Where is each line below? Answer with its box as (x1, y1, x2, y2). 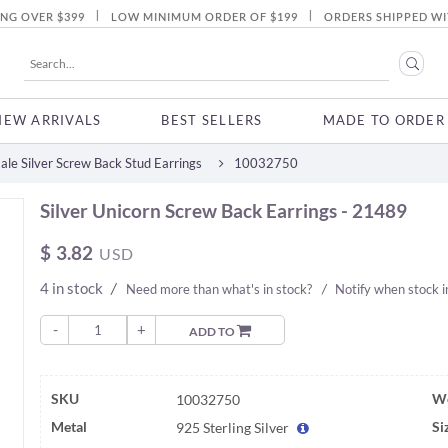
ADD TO (189, 323, 238, 339)
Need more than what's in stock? (126, 280, 313, 297)
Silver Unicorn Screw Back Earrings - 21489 (40, 198, 408, 222)
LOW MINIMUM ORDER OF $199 (108, 11, 301, 23)
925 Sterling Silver (176, 419, 293, 436)
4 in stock (40, 279, 107, 297)
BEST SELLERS (161, 112, 263, 128)
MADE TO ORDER (322, 112, 445, 128)
